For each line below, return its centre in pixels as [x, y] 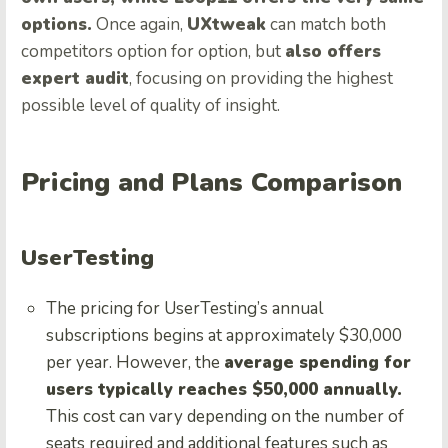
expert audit [75, 78]
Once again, [139, 24]
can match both [326, 24]
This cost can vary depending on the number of [225, 416]
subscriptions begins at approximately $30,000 [224, 335]
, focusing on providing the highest [261, 78]
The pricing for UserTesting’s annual [184, 308]
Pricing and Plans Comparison [212, 182]
